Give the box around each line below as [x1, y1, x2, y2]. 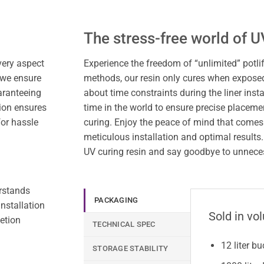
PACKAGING [94, 196, 138, 205]
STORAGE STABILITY [93, 244, 169, 253]
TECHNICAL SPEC [93, 220, 156, 229]
